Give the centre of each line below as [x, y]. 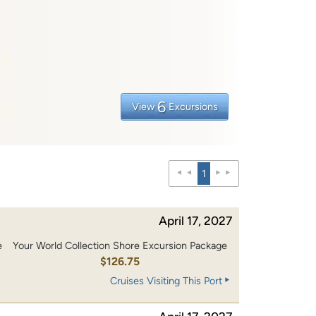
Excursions [193, 106]
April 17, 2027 [195, 220]
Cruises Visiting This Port [166, 281]
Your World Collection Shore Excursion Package [120, 246]
